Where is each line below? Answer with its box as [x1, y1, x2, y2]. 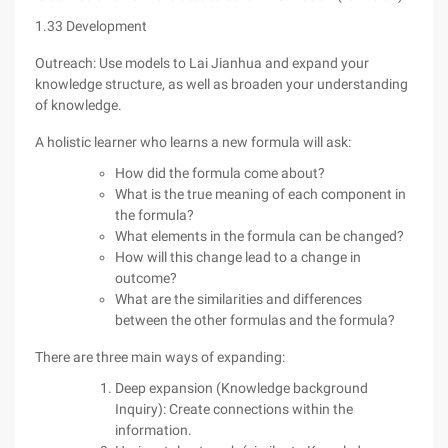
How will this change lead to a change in [115, 249, 361, 265]
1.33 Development [35, 18, 147, 34]
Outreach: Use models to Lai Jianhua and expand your [35, 55, 369, 71]
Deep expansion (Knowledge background [115, 380, 368, 396]
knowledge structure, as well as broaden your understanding [35, 76, 408, 92]
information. [115, 422, 192, 438]
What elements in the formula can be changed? [115, 228, 404, 244]
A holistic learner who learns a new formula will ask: [35, 134, 351, 150]
